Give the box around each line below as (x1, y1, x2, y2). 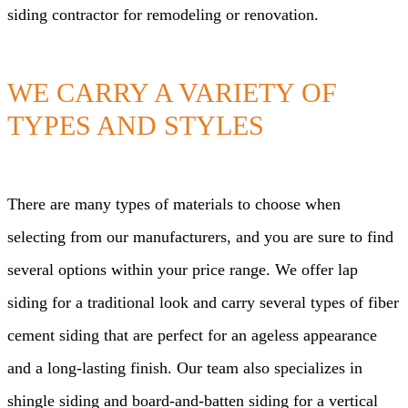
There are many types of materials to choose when (7, 195, 341, 214)
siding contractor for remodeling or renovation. (7, 5, 319, 25)
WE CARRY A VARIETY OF (7, 77, 337, 108)
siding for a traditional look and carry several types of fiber (7, 293, 399, 312)
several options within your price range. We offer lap (7, 260, 358, 280)
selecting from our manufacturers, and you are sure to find (7, 228, 393, 247)
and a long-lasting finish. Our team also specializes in (7, 359, 362, 378)
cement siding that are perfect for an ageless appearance (7, 326, 377, 345)
